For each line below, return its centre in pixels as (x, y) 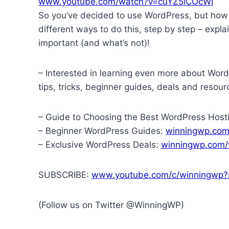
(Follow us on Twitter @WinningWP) (111, 205)
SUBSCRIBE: (65, 175)
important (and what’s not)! (94, 43)
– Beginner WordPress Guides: (102, 131)
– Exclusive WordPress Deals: (100, 144)
